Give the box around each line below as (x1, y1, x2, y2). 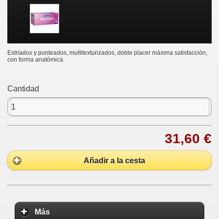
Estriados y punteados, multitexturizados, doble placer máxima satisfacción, (7, 49, 207, 56)
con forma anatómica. (7, 56, 65, 63)
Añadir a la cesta (84, 156, 145, 165)
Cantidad (7, 85, 39, 93)
